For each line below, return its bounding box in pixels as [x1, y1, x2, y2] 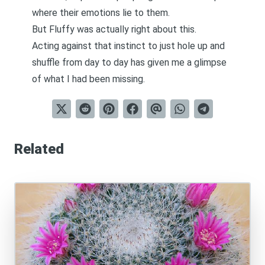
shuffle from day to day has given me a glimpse [32, 57, 227, 68]
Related [14, 141, 64, 157]
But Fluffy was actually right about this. [32, 24, 196, 35]
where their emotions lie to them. [32, 7, 170, 18]
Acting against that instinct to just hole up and [32, 40, 225, 51]
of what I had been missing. [32, 73, 145, 85]
